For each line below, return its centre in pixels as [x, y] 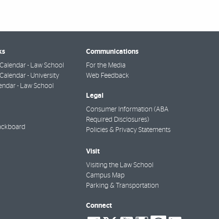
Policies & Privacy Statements [128, 130]
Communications [112, 51]
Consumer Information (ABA [127, 109]
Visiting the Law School [120, 165]
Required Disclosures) [118, 120]
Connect [99, 206]
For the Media [106, 65]
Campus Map [105, 176]
